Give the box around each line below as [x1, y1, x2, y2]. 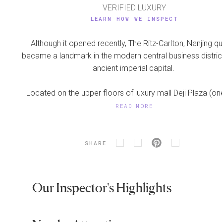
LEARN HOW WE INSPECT [90, 15, 178, 23]
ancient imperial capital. [92, 63, 176, 73]
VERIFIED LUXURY [103, 3, 166, 13]
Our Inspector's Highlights [32, 180, 171, 196]
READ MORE [115, 102, 154, 110]
